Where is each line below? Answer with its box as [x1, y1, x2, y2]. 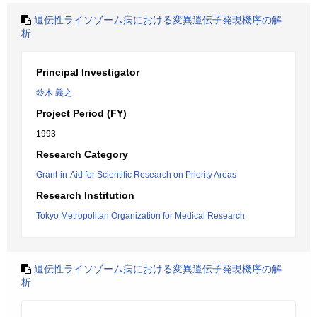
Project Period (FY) [36, 108, 127, 119]
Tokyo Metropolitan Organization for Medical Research [36, 211, 245, 221]
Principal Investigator [36, 67, 139, 78]
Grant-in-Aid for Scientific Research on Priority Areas [36, 170, 236, 180]
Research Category [36, 149, 128, 160]
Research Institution [36, 190, 134, 201]
